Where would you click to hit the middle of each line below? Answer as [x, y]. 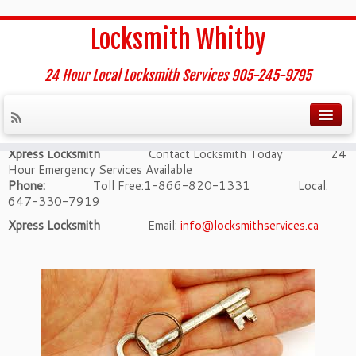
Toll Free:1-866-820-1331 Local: [187, 186]
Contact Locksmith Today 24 [223, 154]
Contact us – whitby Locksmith [132, 128]
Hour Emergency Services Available [100, 170]
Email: [140, 225]
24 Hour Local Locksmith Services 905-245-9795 [178, 75]
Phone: [27, 186]
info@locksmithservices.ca [250, 225]
